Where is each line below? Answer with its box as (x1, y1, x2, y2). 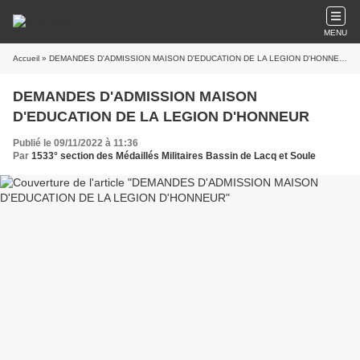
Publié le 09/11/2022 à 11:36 (13, 137, 138, 149)
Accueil (13, 54, 39, 63)
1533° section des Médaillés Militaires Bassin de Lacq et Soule (31, 150, 316, 162)
